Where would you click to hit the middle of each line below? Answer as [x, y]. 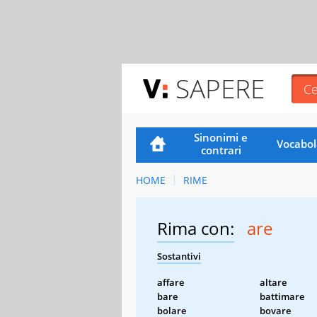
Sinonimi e [221, 137]
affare [171, 282]
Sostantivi [179, 256]
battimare [282, 296]
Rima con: [196, 228]
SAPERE [220, 88]
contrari [221, 150]
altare [273, 282]
